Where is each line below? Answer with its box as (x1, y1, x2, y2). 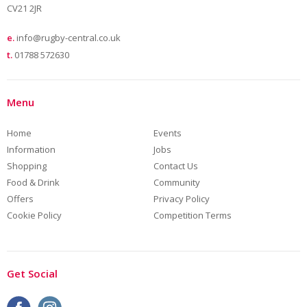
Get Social (7, 267, 58, 281)
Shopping (7, 160, 47, 173)
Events (153, 127, 182, 140)
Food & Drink (7, 176, 60, 189)
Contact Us (153, 160, 198, 173)
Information (7, 143, 56, 156)
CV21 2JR (7, 2, 42, 15)
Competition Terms (153, 209, 232, 222)
